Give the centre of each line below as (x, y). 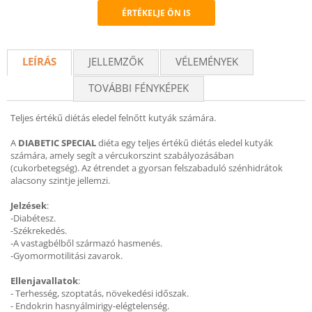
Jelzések (29, 205)
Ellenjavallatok (44, 281)
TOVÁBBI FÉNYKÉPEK (139, 88)
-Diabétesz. (33, 218)
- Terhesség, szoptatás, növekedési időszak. (100, 293)
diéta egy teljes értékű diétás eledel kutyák (185, 143)
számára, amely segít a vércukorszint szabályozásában (122, 155)
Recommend (188, 37)
